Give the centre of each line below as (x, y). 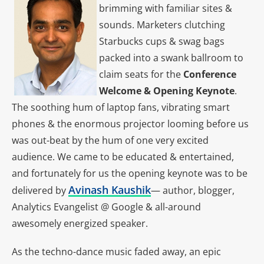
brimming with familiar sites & (166, 8)
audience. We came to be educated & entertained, (123, 157)
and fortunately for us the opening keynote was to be (130, 173)
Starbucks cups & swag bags (162, 41)
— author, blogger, (193, 190)
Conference (210, 74)
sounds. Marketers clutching (162, 25)
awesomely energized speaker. (80, 223)
